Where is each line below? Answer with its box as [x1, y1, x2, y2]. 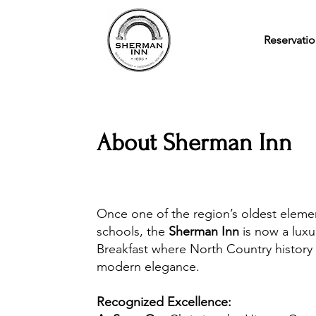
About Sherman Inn [96, 129, 292, 157]
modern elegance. [96, 259, 200, 274]
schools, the [96, 224, 169, 239]
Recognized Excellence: [96, 294, 231, 310]
